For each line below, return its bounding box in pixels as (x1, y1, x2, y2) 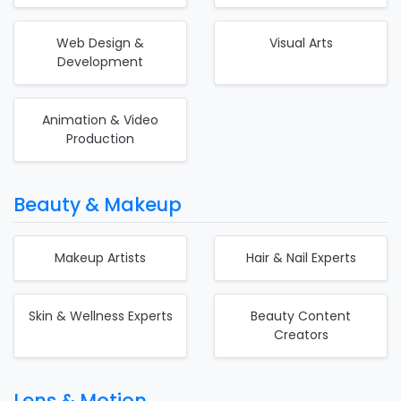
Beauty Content (251, 306, 351, 325)
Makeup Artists (55, 248, 146, 267)
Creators (273, 325, 328, 344)
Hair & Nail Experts (245, 248, 356, 267)
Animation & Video (42, 110, 158, 129)
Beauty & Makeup (13, 191, 182, 218)
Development (57, 52, 143, 71)
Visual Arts (269, 33, 333, 52)
